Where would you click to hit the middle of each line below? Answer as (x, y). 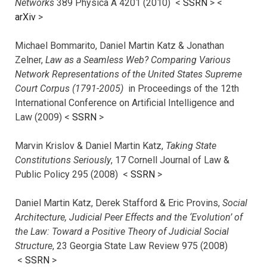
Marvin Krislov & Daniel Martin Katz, (90, 145)
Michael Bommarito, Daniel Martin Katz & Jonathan (119, 45)
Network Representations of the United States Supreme (128, 74)
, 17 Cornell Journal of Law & (170, 160)
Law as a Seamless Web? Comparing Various (138, 60)
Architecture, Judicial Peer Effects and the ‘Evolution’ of (129, 217)
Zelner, (30, 60)
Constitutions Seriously (63, 160)
